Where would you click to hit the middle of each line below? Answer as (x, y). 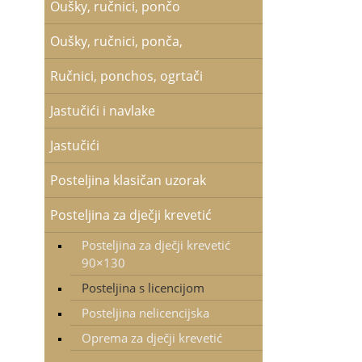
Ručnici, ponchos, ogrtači (126, 76)
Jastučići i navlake (102, 111)
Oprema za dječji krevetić (152, 338)
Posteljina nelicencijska (145, 313)
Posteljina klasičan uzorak (128, 180)
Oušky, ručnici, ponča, (116, 41)
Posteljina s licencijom (143, 288)
